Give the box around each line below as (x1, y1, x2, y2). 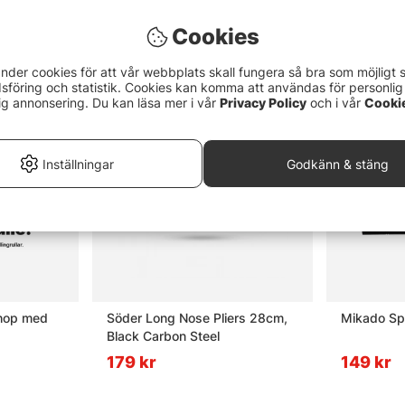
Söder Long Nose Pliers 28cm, (107, 310, 287, 326)
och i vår (306, 95, 364, 110)
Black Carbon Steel (107, 328, 220, 344)
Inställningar (42, 155, 114, 172)
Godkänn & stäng (287, 155, 390, 172)
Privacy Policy (220, 95, 306, 110)
